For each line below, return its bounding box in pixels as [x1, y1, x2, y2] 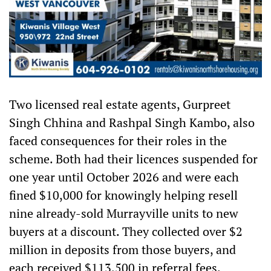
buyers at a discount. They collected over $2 [9, 223, 243, 240]
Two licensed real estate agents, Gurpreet [9, 96, 230, 113]
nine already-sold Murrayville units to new [9, 205, 238, 222]
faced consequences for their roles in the [9, 132, 227, 149]
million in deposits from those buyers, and [9, 241, 236, 258]
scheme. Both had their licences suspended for [9, 151, 258, 168]
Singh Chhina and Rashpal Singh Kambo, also [9, 114, 255, 131]
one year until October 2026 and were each [9, 169, 239, 186]
